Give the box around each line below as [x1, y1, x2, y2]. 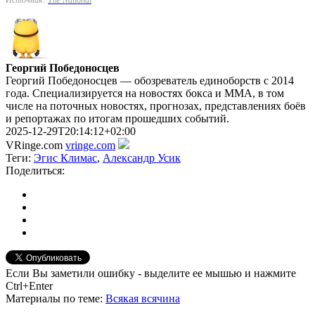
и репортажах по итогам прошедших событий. [6, 112, 229, 124]
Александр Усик [103, 151, 181, 164]
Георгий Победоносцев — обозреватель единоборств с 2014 [6, 74, 294, 86]
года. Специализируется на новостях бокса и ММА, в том [6, 86, 284, 99]
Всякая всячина [105, 292, 180, 304]
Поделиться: [6, 164, 65, 176]
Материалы [6, 292, 63, 304]
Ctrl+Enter [6, 279, 53, 292]
